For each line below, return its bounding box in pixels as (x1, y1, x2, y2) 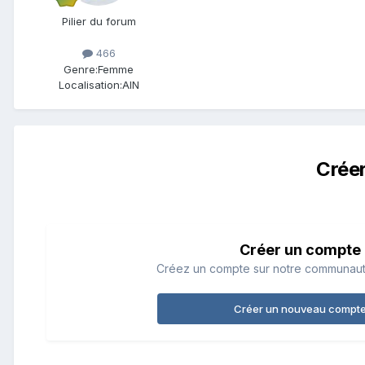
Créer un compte (239, 240, 361, 258)
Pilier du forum (61, 15, 136, 29)
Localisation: (58, 77, 122, 91)
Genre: (64, 62, 98, 76)
